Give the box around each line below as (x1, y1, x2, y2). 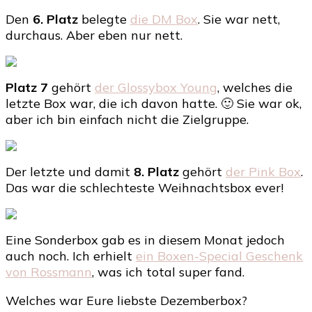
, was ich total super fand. (92, 263, 244, 280)
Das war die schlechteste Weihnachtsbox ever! (6, 179, 283, 196)
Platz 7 (6, 79, 48, 95)
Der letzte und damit (6, 163, 134, 180)
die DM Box (130, 10, 198, 27)
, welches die (217, 79, 292, 95)
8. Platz (134, 163, 179, 180)
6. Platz (33, 10, 78, 27)
